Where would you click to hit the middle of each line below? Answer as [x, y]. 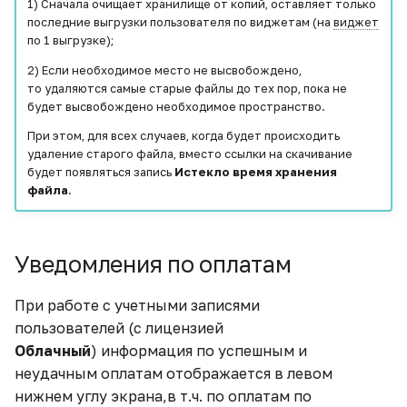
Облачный [53, 350]
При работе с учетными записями [137, 305]
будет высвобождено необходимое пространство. [176, 106]
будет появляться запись [100, 172]
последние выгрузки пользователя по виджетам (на [180, 21]
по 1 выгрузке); [70, 40]
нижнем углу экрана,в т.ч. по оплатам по [163, 396]
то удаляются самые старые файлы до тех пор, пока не [187, 88]
